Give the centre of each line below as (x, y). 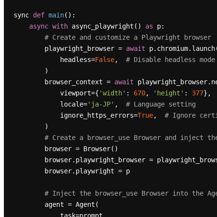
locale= (73, 104)
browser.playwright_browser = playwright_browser (29, 160)
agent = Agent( (29, 205)
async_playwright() (106, 26)
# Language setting (161, 104)
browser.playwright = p (29, 171)
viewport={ (79, 93)
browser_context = (79, 82)
